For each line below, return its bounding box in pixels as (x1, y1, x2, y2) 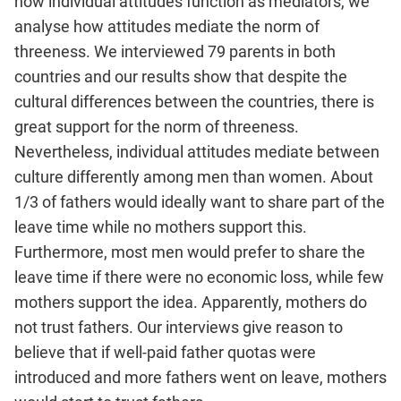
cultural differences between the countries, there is (14, 91, 374, 111)
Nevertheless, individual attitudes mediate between (14, 141, 380, 161)
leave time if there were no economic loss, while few (14, 267, 384, 286)
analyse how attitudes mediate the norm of (14, 16, 320, 36)
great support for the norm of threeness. (14, 116, 299, 136)
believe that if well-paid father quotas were (14, 342, 316, 362)
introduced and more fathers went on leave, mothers (14, 367, 387, 387)
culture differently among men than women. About (14, 166, 373, 186)
